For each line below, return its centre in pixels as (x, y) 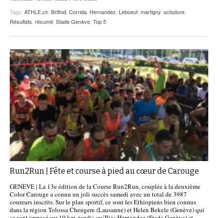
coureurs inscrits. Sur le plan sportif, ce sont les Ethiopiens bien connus (103, 202)
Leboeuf (128, 11)
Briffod (59, 11)
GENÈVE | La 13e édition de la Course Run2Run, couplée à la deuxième (105, 187)
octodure (174, 11)
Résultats (21, 21)
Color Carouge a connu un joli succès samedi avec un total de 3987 (98, 194)
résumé (44, 21)
